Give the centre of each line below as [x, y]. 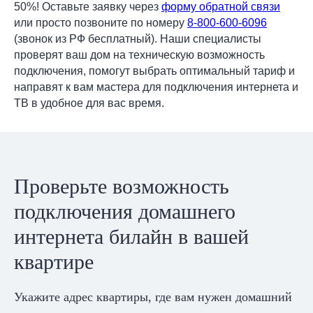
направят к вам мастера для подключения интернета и [156, 87]
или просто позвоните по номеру [101, 23]
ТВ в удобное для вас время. [89, 103]
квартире [54, 262]
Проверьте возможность [122, 187]
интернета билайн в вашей [131, 237]
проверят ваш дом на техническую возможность [139, 55]
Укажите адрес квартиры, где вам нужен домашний [153, 297]
